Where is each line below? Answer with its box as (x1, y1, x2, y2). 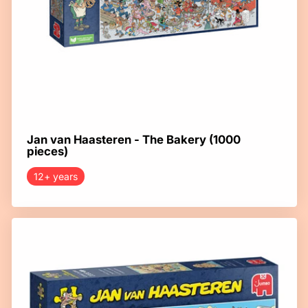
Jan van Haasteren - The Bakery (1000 (26, 132, 241, 146)
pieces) (26, 144, 68, 158)
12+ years (33, 170, 78, 182)
